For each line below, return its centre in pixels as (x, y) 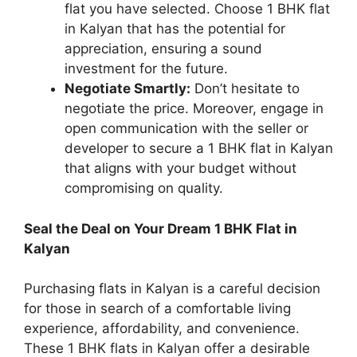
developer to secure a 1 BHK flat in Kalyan (199, 149)
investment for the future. (146, 69)
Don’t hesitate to (245, 89)
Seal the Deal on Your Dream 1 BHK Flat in (161, 228)
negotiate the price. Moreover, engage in (194, 109)
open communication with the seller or (186, 129)
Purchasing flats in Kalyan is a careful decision (172, 289)
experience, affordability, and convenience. (162, 329)
